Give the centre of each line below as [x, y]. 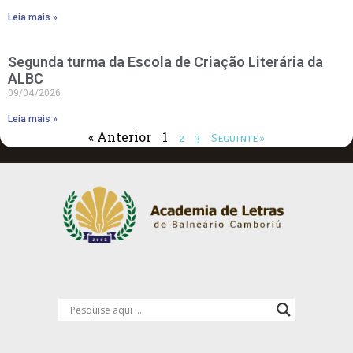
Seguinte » [238, 138]
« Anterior [120, 137]
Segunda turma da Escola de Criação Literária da [165, 62]
